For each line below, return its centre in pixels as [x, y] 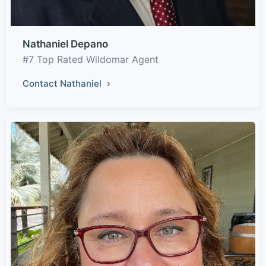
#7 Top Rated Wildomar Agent [91, 60]
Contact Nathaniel [63, 84]
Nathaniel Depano [65, 44]
